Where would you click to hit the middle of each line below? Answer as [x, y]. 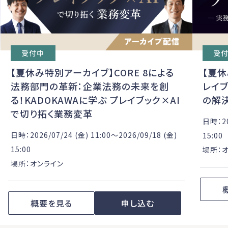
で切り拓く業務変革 [51, 114]
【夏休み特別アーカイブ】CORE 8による [92, 73]
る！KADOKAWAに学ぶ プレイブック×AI [95, 100]
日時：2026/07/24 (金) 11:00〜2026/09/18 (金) [94, 135]
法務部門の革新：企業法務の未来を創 [90, 86]
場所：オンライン [37, 164]
